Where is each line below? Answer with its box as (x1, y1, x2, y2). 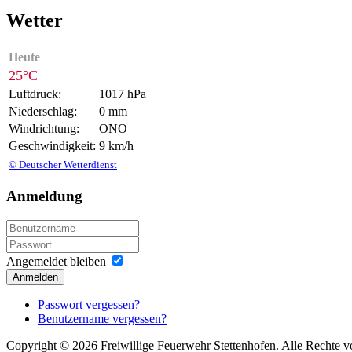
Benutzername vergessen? (38, 312, 167, 326)
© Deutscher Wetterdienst (9, 158, 117, 170)
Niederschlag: (9, 104, 77, 118)
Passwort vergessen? (38, 298, 140, 312)
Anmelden (13, 271, 58, 284)
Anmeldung (6, 188, 82, 205)
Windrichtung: (9, 121, 79, 135)
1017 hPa (99, 86, 146, 101)
